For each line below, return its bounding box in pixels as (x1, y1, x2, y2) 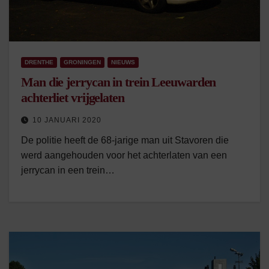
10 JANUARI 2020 (32, 116, 101, 124)
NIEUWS (111, 59, 135, 65)
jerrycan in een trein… (21, 165, 115, 175)
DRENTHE (25, 59, 53, 65)
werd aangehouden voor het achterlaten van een (21, 150, 227, 160)
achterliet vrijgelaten (21, 90, 124, 105)
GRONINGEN (64, 59, 101, 65)
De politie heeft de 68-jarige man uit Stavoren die (21, 135, 229, 145)
